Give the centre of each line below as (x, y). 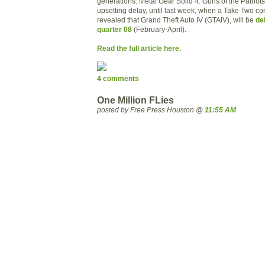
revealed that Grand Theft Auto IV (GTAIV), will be (176, 20)
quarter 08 (114, 29)
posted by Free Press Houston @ (151, 109)
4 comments (118, 79)
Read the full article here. (139, 48)
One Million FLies (135, 100)
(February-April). (159, 29)
